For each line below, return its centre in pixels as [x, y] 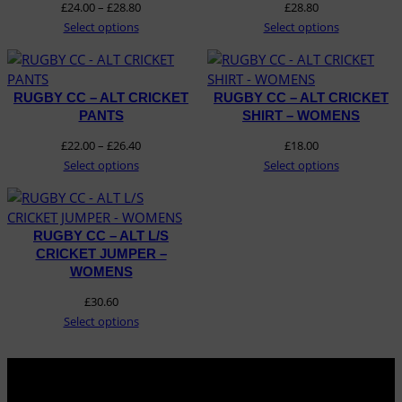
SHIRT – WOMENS [301, 116]
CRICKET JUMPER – [101, 254]
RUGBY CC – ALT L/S [101, 236]
